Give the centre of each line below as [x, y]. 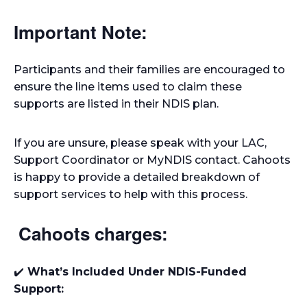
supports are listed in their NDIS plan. [116, 104]
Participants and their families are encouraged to [149, 70]
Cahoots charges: [96, 234]
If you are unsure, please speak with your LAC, [140, 143]
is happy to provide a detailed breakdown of [137, 177]
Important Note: [81, 32]
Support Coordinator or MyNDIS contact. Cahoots [152, 160]
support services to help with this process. [131, 195]
